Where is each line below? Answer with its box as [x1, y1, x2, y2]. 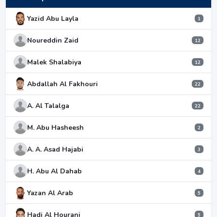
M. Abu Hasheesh [27, 123, 84, 132]
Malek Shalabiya [27, 57, 81, 67]
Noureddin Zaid [27, 35, 78, 45]
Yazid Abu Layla [27, 14, 78, 23]
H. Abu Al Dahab [27, 166, 82, 176]
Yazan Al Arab [27, 188, 73, 198]
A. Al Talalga [27, 101, 69, 110]
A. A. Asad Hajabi [27, 144, 83, 154]
